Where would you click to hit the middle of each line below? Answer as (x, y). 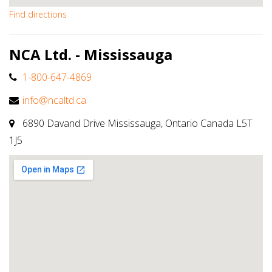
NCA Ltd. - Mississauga (91, 55)
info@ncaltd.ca (54, 100)
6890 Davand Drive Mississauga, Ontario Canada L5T (136, 124)
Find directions (38, 15)
